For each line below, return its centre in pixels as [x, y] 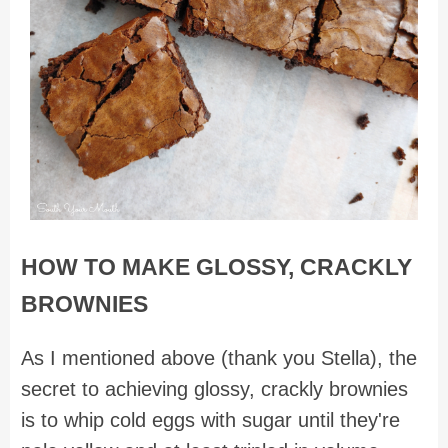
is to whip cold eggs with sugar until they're [210, 419]
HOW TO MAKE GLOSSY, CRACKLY [216, 266]
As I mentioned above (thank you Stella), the [219, 357]
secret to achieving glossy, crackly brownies [214, 388]
